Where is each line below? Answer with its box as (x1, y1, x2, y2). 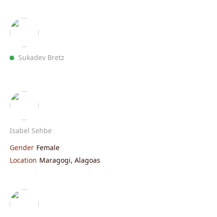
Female (36, 142, 60, 152)
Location (10, 155, 37, 165)
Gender (10, 142, 34, 152)
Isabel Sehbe (10, 125, 52, 135)
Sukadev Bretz (18, 52, 65, 62)
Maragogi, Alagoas (39, 155, 100, 165)
